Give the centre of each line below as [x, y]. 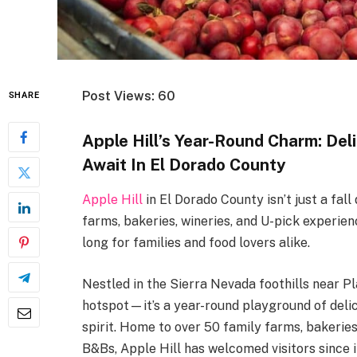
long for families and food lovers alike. [196, 243]
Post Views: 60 [129, 96]
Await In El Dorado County [184, 164]
